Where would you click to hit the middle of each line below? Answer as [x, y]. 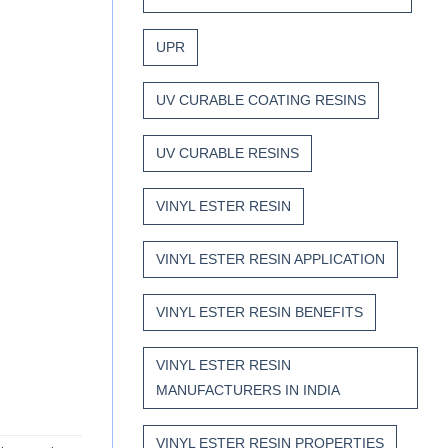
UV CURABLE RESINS [227, 153]
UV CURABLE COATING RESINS [261, 100]
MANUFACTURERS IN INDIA [248, 390]
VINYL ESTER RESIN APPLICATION [270, 259]
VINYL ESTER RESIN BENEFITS [259, 312]
